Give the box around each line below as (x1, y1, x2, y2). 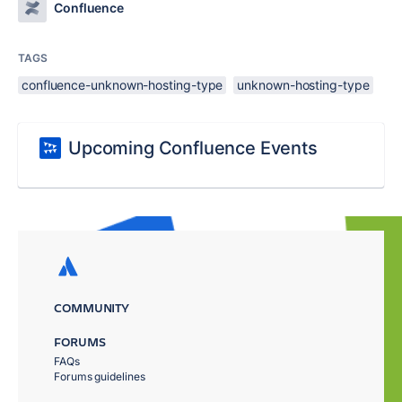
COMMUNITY (54, 299, 130, 316)
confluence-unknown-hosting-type (22, 76, 223, 92)
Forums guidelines (54, 370, 145, 383)
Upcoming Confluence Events (68, 136, 318, 159)
